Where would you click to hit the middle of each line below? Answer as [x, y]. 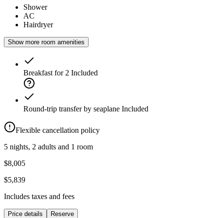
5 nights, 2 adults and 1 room [48, 147]
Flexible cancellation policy [58, 130]
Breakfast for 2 [46, 73]
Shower [35, 7]
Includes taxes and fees [39, 197]
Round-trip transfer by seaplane [72, 109]
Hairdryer [38, 25]
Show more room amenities [46, 42]
